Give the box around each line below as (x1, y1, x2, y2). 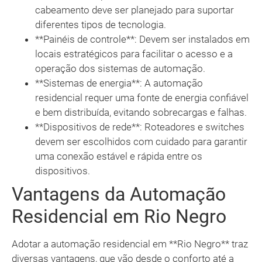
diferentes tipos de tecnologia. (35, 19, 166, 31)
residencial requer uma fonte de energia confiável (35, 92, 249, 104)
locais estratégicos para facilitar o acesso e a (35, 48, 233, 60)
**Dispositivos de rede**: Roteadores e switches (35, 121, 244, 133)
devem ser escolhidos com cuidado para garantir (35, 136, 247, 148)
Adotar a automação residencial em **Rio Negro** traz (12, 238, 248, 250)
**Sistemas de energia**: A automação (35, 77, 203, 89)
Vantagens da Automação (12, 183, 226, 206)
